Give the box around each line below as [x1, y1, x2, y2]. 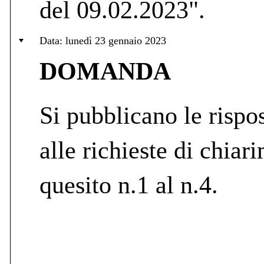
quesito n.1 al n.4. [39, 171, 218, 199]
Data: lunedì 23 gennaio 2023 [39, 34, 166, 47]
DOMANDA [39, 57, 171, 85]
